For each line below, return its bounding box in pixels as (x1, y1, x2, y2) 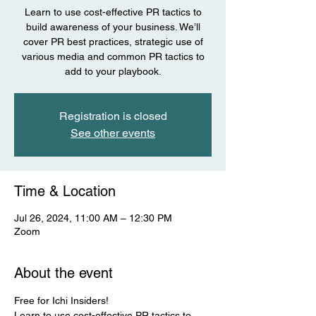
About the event (14, 265, 113, 281)
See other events (71, 126, 155, 140)
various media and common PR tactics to (21, 51, 205, 62)
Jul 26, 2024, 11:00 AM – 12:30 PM (14, 212, 172, 224)
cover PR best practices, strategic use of (23, 36, 203, 47)
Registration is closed (59, 109, 167, 123)
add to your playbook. (64, 66, 162, 77)
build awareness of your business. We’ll (25, 21, 200, 32)
